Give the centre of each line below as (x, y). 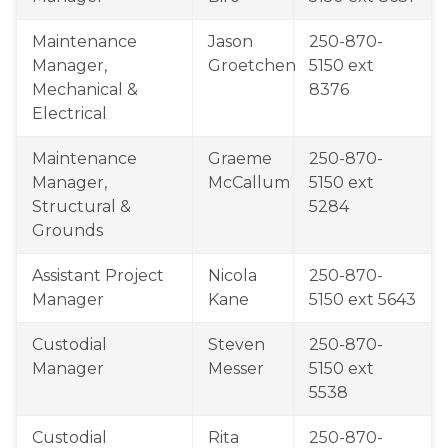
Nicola (232, 275)
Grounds (67, 230)
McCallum (249, 182)
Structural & (81, 206)
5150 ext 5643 (362, 299)
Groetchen (252, 65)
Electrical (69, 113)
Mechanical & (85, 89)
